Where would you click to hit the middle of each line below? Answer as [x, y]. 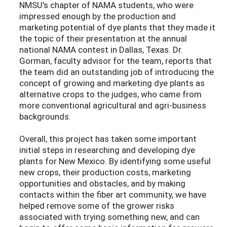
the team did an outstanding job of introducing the [117, 72]
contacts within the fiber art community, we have [113, 195]
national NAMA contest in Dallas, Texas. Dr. [101, 50]
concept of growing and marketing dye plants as [112, 83]
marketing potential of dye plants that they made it [117, 27]
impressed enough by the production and [98, 16]
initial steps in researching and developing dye [107, 150]
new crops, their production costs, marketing [105, 172]
